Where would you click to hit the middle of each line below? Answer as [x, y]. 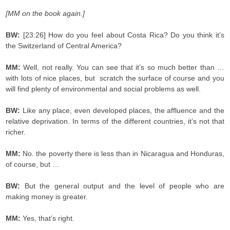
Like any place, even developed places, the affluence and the [123, 110]
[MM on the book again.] [45, 13]
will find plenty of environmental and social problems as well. [103, 89]
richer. [16, 132]
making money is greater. [47, 197]
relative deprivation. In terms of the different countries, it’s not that [115, 121]
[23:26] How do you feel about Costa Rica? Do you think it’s [123, 35]
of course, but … [33, 164]
